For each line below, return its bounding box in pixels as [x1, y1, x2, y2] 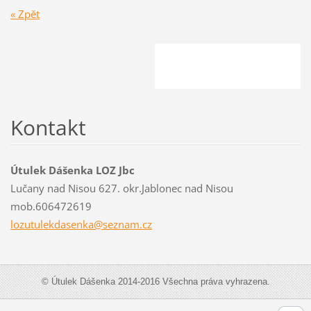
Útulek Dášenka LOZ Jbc [10, 162, 135, 177]
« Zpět [10, 6, 40, 21]
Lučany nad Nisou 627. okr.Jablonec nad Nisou [10, 180, 233, 195]
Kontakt [10, 112, 86, 142]
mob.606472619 [10, 199, 92, 213]
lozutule [10, 217, 49, 231]
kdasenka [48, 217, 94, 231]
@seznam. [93, 217, 142, 231]
